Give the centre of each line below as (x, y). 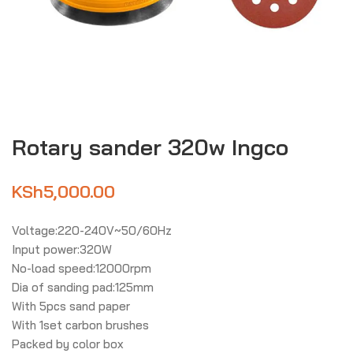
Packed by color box (68, 344)
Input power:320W (62, 249)
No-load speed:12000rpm (82, 268)
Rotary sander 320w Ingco (150, 147)
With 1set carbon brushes (80, 325)
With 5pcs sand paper (71, 306)
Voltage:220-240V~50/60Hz (92, 230)
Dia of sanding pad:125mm (83, 287)
